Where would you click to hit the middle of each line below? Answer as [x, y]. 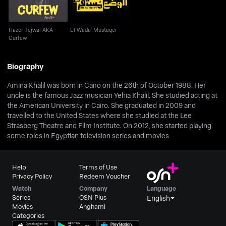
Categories [29, 215]
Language [161, 188]
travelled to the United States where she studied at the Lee [100, 116]
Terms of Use [98, 167]
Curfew [17, 37]
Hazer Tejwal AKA [31, 29]
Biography [25, 66]
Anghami [93, 206]
